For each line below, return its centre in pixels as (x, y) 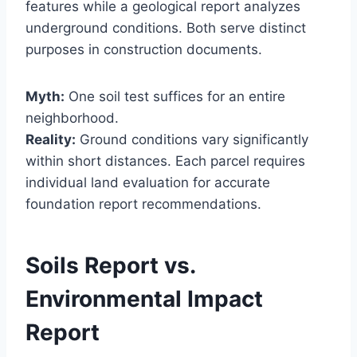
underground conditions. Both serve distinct (166, 28)
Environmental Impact (144, 299)
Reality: (51, 140)
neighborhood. (72, 118)
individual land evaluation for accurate (148, 183)
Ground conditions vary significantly (192, 140)
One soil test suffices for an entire (175, 97)
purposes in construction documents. (144, 50)
